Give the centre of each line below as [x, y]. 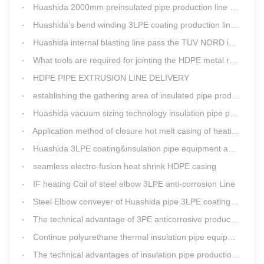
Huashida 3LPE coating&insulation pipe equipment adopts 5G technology [131, 148]
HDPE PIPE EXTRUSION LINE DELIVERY [111, 77]
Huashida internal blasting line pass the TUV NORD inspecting [131, 42]
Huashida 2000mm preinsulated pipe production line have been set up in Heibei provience [131, 7]
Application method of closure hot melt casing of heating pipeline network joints [132, 131]
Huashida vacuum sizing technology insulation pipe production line [131, 113]
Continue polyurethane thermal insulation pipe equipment [130, 237]
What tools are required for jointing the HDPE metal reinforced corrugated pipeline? [131, 60]
